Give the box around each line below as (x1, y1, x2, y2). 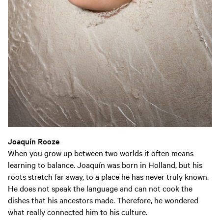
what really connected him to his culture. (8, 206, 149, 218)
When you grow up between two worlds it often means (8, 147, 193, 159)
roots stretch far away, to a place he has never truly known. (8, 171, 209, 182)
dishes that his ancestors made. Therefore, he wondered (8, 194, 198, 206)
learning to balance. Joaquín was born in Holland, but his (8, 159, 202, 170)
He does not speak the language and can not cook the (8, 183, 192, 194)
